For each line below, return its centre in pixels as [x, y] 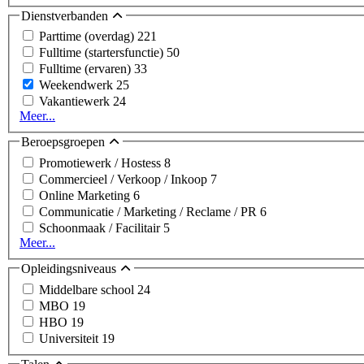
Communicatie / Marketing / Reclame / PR [149, 211]
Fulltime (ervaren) [87, 69]
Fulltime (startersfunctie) [103, 53]
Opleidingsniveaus [70, 268]
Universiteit [70, 338]
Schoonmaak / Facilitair [101, 227]
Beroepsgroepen [65, 142]
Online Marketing [86, 195]
